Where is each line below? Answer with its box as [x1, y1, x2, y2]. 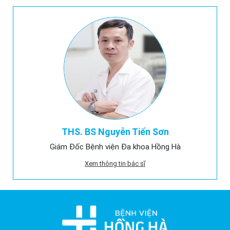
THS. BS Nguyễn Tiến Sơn [61, 126, 169, 138]
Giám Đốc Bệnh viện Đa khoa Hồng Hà [49, 142, 181, 152]
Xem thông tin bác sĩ [85, 160, 145, 168]
